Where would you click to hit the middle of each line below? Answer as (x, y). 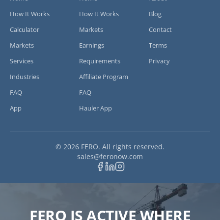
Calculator (25, 29)
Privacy (159, 61)
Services (22, 61)
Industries (25, 76)
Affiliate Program (104, 76)
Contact (160, 29)
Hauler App (96, 108)
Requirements (100, 61)
